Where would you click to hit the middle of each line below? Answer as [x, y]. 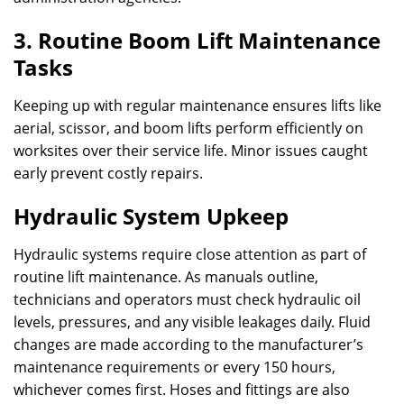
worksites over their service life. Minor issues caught [191, 151]
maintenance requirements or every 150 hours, [174, 367]
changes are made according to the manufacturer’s [188, 344]
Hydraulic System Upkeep [151, 216]
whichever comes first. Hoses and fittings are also [182, 390]
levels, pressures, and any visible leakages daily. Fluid [192, 322]
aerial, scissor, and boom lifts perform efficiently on [188, 128]
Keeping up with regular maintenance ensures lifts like [197, 106]
